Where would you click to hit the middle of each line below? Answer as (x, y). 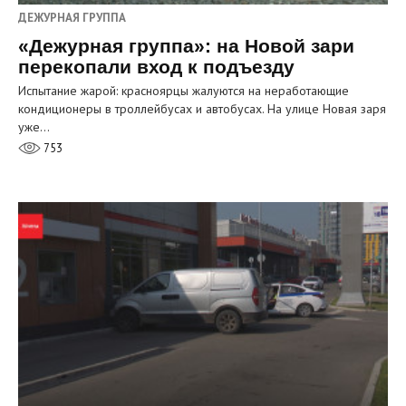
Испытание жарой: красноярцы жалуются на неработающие (184, 90)
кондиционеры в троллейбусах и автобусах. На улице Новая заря (202, 108)
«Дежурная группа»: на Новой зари (186, 45)
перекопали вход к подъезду (156, 66)
